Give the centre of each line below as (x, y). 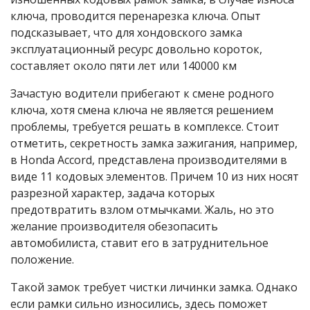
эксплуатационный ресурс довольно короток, (136, 49)
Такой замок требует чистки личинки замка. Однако (154, 287)
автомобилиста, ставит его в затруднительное (139, 243)
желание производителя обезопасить (114, 226)
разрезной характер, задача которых (112, 193)
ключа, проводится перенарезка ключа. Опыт (136, 16)
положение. (42, 259)
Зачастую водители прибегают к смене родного (142, 93)
